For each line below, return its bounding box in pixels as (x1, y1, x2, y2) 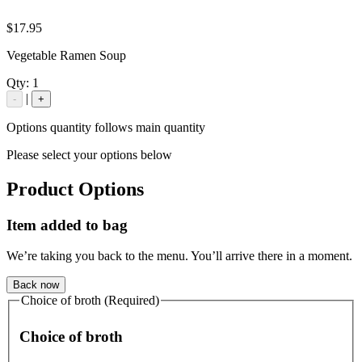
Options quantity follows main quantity (6, 120, 205, 134)
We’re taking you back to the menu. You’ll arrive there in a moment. (6, 249, 352, 263)
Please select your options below (6, 147, 172, 162)
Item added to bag (6, 216, 128, 234)
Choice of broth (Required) (21, 293, 159, 308)
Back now (13, 279, 59, 292)
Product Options (6, 178, 144, 200)
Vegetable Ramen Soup (6, 48, 126, 62)
